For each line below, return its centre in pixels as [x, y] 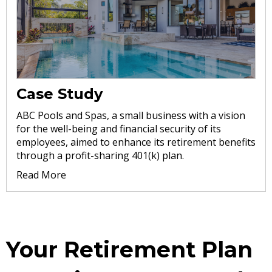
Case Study [59, 93]
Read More [41, 175]
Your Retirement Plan [129, 249]
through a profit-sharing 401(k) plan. [100, 155]
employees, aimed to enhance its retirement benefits [136, 142]
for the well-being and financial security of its [119, 128]
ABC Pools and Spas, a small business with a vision [131, 115]
